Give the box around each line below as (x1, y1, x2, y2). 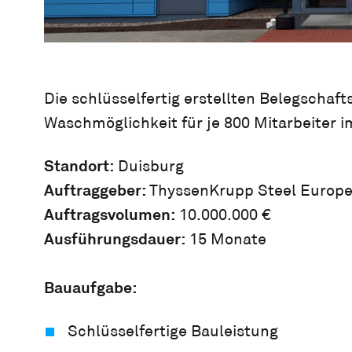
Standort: (44, 156, 114, 177)
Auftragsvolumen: (44, 204, 175, 225)
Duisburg (114, 156, 184, 177)
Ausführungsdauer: (44, 229, 185, 250)
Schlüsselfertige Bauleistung (68, 321, 278, 342)
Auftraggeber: (44, 180, 149, 201)
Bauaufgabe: (44, 277, 137, 299)
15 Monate (185, 229, 266, 250)
